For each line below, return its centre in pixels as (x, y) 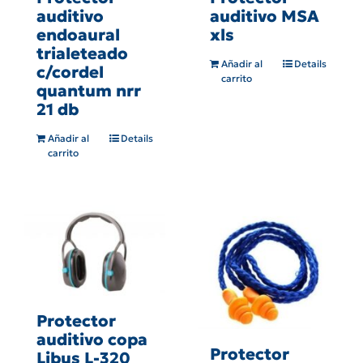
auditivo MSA (265, 17)
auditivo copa (92, 339)
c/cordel (70, 73)
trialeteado (82, 54)
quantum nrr (89, 91)
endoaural (78, 35)
